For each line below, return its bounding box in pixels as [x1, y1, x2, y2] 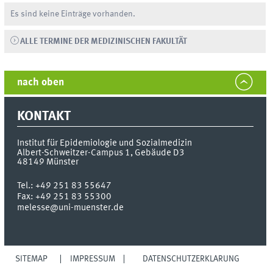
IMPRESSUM [69, 255, 115, 264]
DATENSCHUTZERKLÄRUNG [143, 255, 240, 264]
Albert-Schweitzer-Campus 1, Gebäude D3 [17, 148, 185, 158]
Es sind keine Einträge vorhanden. [10, 9, 136, 18]
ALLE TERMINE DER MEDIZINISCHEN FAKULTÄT [19, 37, 187, 46]
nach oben [17, 77, 65, 88]
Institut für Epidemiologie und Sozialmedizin [17, 138, 193, 149]
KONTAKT [17, 110, 71, 124]
